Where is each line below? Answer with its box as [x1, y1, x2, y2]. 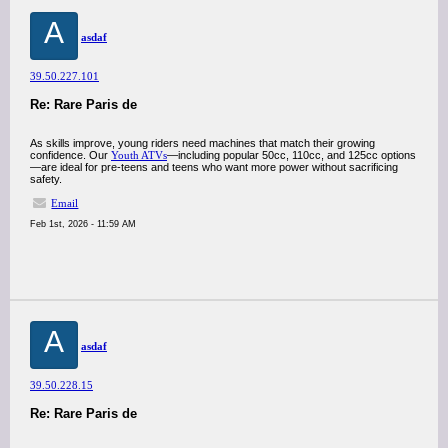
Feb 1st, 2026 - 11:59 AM [30, 219, 136, 229]
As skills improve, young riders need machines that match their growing [30, 137, 375, 149]
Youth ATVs [111, 149, 167, 161]
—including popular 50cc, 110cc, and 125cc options [167, 149, 416, 161]
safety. [30, 173, 62, 185]
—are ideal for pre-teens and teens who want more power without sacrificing [30, 161, 398, 173]
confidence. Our [30, 149, 111, 161]
